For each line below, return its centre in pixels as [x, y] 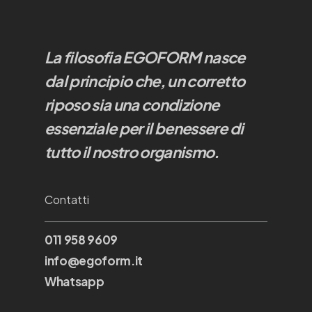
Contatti [67, 200]
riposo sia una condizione [132, 104]
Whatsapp [75, 281]
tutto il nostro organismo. [132, 152]
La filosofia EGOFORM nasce [145, 57]
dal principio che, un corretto [145, 81]
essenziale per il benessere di [144, 128]
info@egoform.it [94, 260]
